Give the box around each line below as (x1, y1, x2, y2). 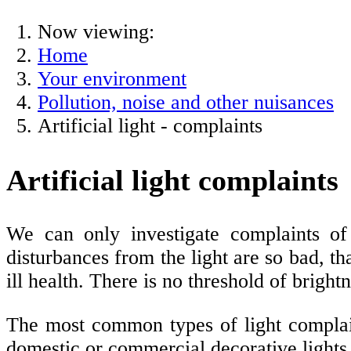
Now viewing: (38, 20, 154, 44)
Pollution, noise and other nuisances (38, 91, 334, 114)
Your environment (38, 67, 186, 91)
